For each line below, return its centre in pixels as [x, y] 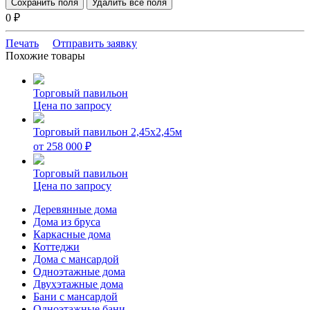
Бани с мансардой [75, 296]
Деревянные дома [75, 209]
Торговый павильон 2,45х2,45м [108, 131]
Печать [22, 43]
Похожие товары [45, 55]
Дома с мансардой [76, 259]
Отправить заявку [95, 43]
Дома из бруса [67, 221]
